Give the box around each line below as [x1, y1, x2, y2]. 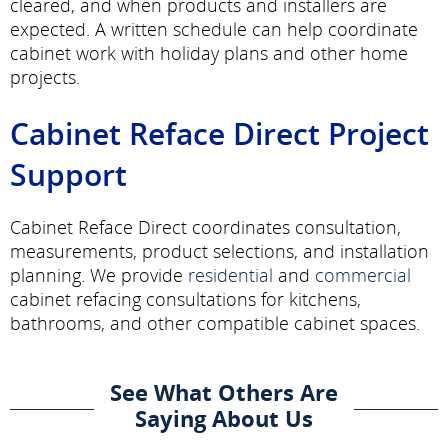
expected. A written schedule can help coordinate [10, 16, 418, 41]
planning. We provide [10, 262, 188, 287]
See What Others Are [110, 376, 338, 407]
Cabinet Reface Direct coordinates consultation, [10, 214, 401, 239]
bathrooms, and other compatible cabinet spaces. [10, 310, 420, 335]
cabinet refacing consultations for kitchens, [10, 286, 361, 311]
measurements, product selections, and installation [10, 238, 429, 263]
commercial [315, 262, 411, 287]
